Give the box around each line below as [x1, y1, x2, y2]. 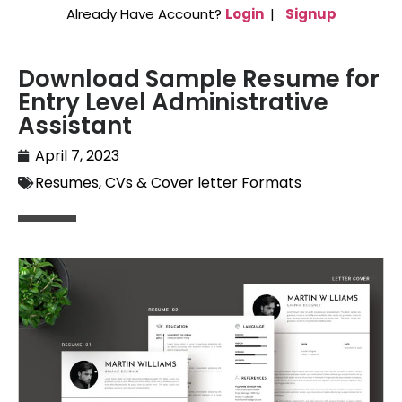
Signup [284, 4, 336, 23]
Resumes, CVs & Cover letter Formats [35, 172, 301, 194]
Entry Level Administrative [18, 86, 328, 119]
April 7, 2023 [35, 145, 119, 167]
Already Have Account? [66, 4, 225, 23]
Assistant [18, 109, 132, 143]
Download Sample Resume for [18, 63, 380, 96]
